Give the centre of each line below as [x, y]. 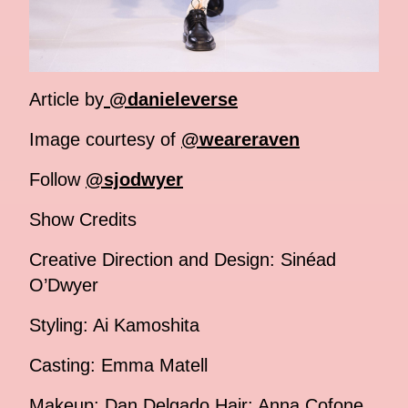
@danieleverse [171, 100]
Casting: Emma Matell [118, 366]
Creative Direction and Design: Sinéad [183, 260]
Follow [57, 180]
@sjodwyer [134, 180]
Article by [66, 100]
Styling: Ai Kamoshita [114, 326]
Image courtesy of [105, 140]
